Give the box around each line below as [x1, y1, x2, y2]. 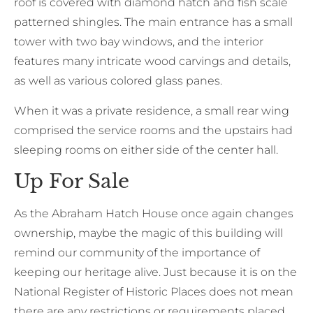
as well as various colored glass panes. [14, 74, 225, 88]
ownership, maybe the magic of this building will [14, 226, 283, 240]
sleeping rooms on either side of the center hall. [14, 143, 278, 156]
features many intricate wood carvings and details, [14, 54, 291, 68]
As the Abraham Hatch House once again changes [14, 207, 293, 221]
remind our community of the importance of [14, 246, 260, 260]
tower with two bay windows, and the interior [14, 35, 263, 49]
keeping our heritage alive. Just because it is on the [14, 265, 297, 279]
